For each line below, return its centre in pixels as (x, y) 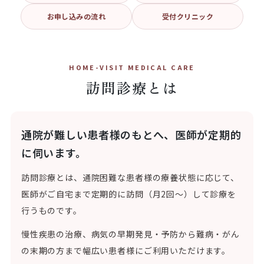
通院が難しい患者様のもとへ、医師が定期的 (131, 134)
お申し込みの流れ (76, 16)
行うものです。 (51, 210)
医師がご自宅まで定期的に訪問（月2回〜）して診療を (128, 194)
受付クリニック (188, 16)
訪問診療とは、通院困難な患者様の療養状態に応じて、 (130, 177)
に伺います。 (54, 153)
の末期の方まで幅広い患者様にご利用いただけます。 (126, 250)
